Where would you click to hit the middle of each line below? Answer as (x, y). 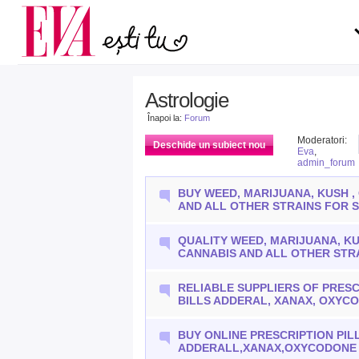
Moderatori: (322, 140)
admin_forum (326, 163)
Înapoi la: (166, 118)
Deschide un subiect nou (209, 145)
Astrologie (187, 100)
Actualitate (57, 29)
